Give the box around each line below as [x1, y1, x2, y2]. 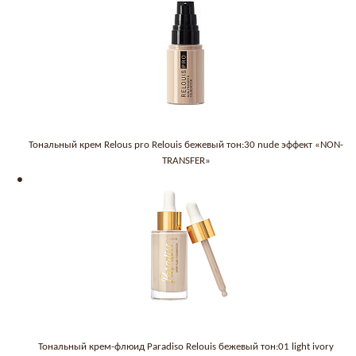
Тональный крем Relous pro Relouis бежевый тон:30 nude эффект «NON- [29, 140, 343, 150]
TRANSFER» [161, 156, 211, 166]
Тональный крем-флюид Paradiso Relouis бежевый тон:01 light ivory [38, 342, 334, 352]
